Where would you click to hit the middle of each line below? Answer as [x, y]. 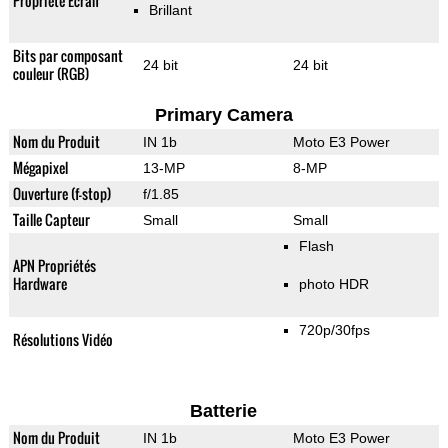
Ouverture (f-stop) [61, 194]
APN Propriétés [54, 266]
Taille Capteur [51, 220]
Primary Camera [223, 115]
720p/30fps [334, 330]
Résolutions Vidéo [62, 340]
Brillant [170, 10]
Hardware [39, 284]
